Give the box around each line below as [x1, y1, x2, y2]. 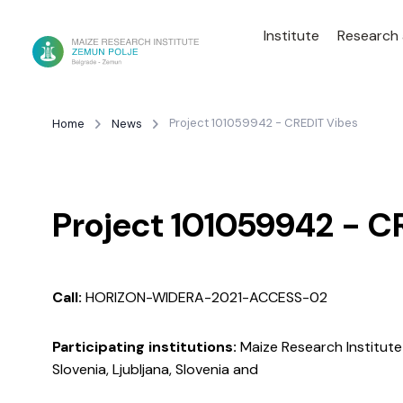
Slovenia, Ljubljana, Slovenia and [52, 360, 258, 380]
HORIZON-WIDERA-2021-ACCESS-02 [82, 288, 327, 308]
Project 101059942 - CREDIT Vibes [169, 115, 358, 130]
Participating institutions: [52, 337, 237, 357]
